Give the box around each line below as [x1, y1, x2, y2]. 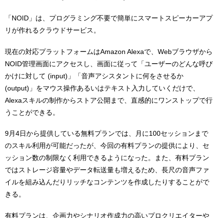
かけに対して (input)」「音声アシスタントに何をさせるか [5, 72, 183, 80]
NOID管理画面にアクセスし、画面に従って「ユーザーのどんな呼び [5, 59, 213, 68]
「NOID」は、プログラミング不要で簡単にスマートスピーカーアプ [5, 14, 213, 22]
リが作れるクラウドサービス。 [5, 26, 100, 34]
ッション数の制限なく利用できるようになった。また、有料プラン [5, 154, 209, 162]
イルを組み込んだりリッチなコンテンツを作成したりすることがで [5, 178, 209, 186]
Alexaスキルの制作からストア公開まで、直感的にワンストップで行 [5, 96, 213, 104]
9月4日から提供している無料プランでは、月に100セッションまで [5, 129, 208, 138]
